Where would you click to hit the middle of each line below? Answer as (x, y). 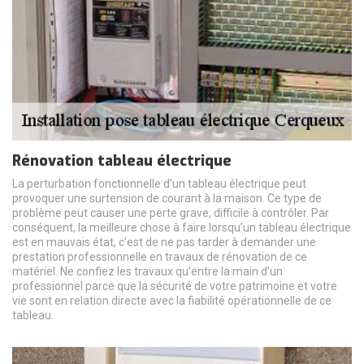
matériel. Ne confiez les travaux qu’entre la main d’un (147, 272)
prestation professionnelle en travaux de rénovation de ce (160, 257)
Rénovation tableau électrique (122, 161)
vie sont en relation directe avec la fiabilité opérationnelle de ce (172, 301)
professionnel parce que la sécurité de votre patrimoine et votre (175, 286)
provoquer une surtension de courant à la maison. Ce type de (167, 199)
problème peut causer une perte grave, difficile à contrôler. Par (171, 213)
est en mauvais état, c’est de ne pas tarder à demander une (164, 243)
